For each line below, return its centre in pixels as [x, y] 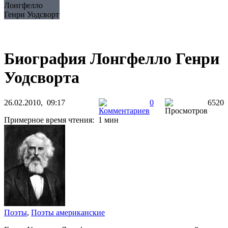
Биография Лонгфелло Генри [112, 59]
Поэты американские [68, 212]
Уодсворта [42, 78]
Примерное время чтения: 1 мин [61, 120]
